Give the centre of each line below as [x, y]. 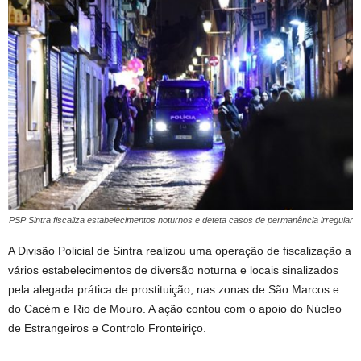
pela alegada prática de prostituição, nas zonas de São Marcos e [174, 290]
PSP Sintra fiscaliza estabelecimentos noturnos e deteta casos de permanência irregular [181, 220]
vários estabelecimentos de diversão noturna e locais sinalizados [173, 270]
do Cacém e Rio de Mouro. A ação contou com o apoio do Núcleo [175, 309]
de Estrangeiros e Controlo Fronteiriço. [107, 328]
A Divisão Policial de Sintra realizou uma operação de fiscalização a [180, 251]
